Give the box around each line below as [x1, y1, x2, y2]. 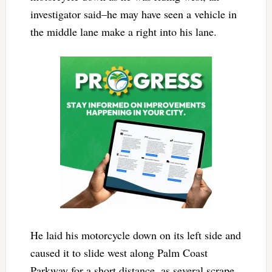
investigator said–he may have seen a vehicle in [30, 7, 237, 22]
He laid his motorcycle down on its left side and [30, 228, 241, 243]
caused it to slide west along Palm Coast [30, 245, 208, 260]
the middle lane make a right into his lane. [30, 24, 217, 39]
